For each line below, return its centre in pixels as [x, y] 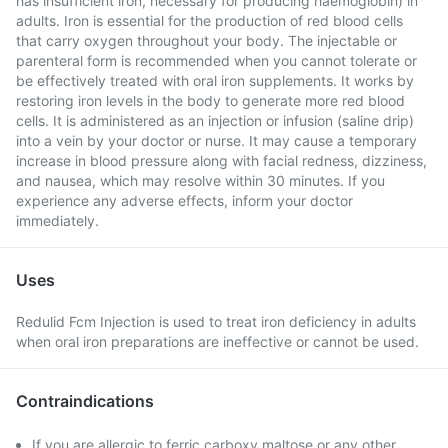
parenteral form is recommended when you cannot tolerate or [216, 60]
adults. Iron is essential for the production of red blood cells [209, 20]
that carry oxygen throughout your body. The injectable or [206, 40]
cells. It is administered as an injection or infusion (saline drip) [215, 120]
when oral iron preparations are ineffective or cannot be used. [217, 341]
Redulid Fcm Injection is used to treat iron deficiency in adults [216, 321]
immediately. [57, 220]
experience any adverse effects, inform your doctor [184, 200]
